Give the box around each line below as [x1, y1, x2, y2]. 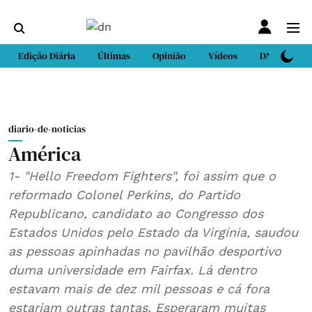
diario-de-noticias [8, 122, 86, 136]
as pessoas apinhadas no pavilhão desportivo [8, 244, 281, 258]
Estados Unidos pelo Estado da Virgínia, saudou [8, 225, 137, 240]
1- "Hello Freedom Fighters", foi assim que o [8, 169, 276, 183]
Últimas [97, 49, 130, 63]
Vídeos [208, 49, 237, 63]
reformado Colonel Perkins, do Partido [8, 187, 197, 202]
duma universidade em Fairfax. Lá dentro [8, 263, 257, 277]
